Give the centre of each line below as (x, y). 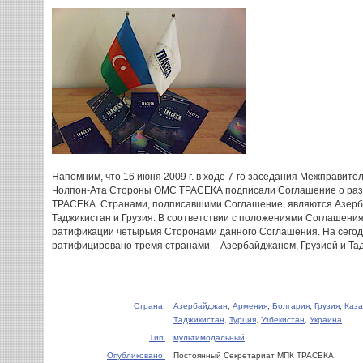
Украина (326, 320)
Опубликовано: (136, 355)
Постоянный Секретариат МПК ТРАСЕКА (254, 355)
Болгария (291, 306)
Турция (243, 320)
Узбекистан (283, 320)
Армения (250, 306)
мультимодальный (209, 337)
